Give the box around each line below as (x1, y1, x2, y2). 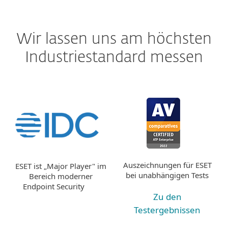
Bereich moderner (29, 170, 93, 181)
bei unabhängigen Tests (126, 170, 209, 180)
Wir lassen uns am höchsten (16, 32, 212, 47)
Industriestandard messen (25, 50, 203, 66)
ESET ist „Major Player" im (15, 160, 106, 171)
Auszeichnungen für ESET (123, 160, 212, 170)
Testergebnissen (134, 204, 201, 216)
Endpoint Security (22, 181, 84, 191)
